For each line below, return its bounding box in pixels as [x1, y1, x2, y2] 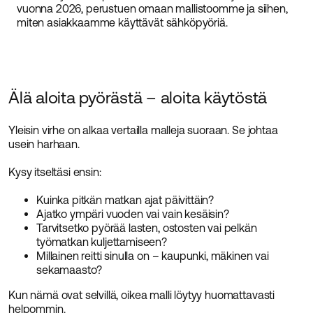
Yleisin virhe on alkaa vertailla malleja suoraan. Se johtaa [8, 124, 278, 136]
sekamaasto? [36, 263, 103, 276]
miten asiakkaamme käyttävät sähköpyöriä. [17, 16, 228, 29]
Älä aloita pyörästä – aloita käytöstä [8, 87, 268, 107]
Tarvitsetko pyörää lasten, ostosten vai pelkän [36, 221, 257, 234]
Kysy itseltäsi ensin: [8, 166, 101, 178]
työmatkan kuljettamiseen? [36, 235, 167, 248]
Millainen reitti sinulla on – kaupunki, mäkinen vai [36, 249, 269, 262]
